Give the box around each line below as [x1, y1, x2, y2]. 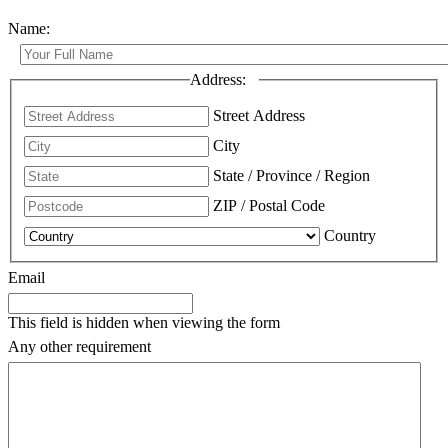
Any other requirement [8, 337, 151, 355]
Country [324, 226, 376, 244]
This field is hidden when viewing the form [8, 313, 280, 331]
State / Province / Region [213, 166, 370, 184]
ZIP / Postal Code [213, 196, 325, 214]
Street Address [213, 106, 305, 124]
